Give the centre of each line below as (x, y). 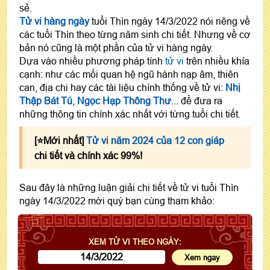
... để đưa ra (197, 100)
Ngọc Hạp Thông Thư (124, 100)
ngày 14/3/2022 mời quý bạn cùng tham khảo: (117, 200)
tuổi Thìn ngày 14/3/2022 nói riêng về (170, 21)
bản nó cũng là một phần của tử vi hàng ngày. (116, 47)
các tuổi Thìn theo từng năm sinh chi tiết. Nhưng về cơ (135, 34)
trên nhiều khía (217, 61)
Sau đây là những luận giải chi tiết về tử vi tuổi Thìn (129, 187)
